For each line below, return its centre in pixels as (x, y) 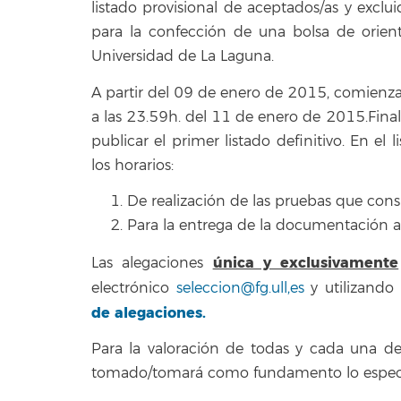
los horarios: (132, 165)
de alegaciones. (149, 312)
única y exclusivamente (306, 262)
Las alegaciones (152, 263)
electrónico (134, 288)
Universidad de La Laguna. (183, 56)
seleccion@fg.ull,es (240, 288)
